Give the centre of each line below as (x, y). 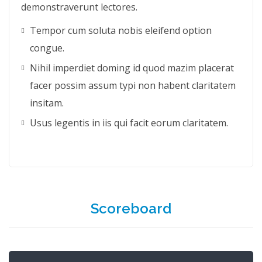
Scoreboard (131, 208)
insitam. (47, 103)
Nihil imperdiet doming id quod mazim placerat (132, 68)
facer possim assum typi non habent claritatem (133, 85)
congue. (47, 48)
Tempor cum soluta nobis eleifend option (121, 30)
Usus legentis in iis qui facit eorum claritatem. (129, 123)
